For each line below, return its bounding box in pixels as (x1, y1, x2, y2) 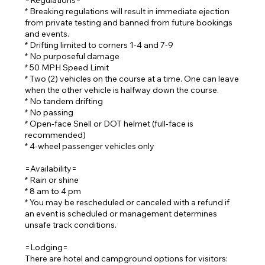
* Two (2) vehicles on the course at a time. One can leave (25, 73, 240, 84)
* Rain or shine (25, 174, 79, 185)
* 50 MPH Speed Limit (25, 62, 109, 73)
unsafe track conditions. (25, 219, 117, 230)
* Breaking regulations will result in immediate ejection (25, 6, 230, 17)
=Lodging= (25, 242, 69, 253)
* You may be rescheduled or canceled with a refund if (25, 197, 230, 208)
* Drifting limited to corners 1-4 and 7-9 (25, 40, 174, 50)
